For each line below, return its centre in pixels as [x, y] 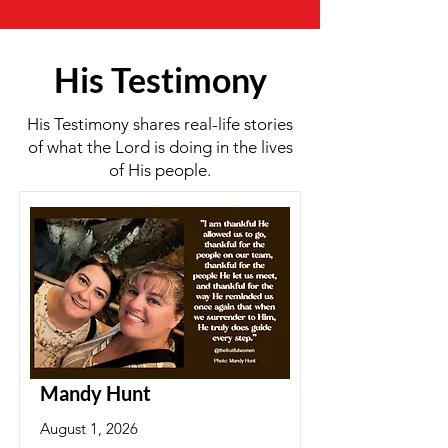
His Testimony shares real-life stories [160, 124]
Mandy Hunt [95, 393]
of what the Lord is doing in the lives [160, 147]
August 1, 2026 [89, 428]
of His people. [160, 170]
